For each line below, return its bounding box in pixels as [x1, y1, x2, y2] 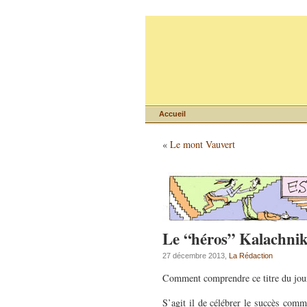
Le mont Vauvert [170, 138, 235, 151]
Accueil [159, 110, 186, 118]
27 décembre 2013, [162, 251, 229, 260]
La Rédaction [229, 251, 273, 260]
